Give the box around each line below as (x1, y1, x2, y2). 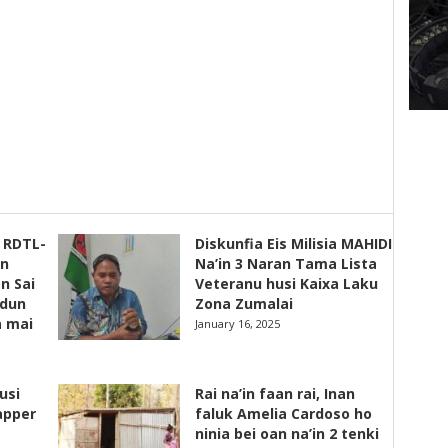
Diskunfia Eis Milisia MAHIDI (195, 234, 393, 253)
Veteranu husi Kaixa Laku (195, 274, 379, 293)
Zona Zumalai (195, 294, 294, 313)
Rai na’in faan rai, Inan (195, 384, 356, 403)
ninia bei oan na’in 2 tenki (195, 424, 380, 443)
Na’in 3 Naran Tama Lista (195, 254, 378, 273)
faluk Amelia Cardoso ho (195, 404, 373, 423)
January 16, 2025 (195, 316, 281, 331)
